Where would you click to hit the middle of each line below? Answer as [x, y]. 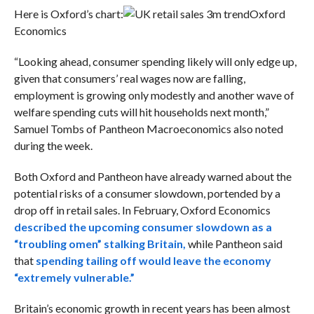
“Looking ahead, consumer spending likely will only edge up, [155, 62]
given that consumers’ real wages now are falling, [129, 78]
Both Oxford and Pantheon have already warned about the [152, 177]
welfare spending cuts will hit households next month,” [141, 112]
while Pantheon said [234, 244]
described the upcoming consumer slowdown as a [143, 227]
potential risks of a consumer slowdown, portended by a [147, 193]
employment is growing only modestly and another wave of [154, 95]
